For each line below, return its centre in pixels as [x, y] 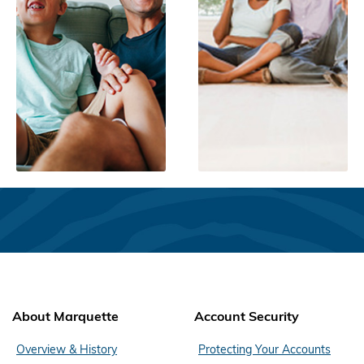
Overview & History [67, 350]
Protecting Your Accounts [264, 350]
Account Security [247, 316]
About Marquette [65, 316]
